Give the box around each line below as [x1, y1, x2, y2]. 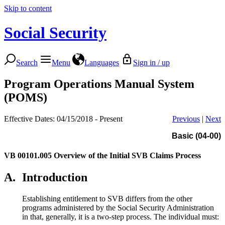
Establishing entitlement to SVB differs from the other [22, 194, 192, 203]
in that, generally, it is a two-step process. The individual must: [22, 212, 219, 221]
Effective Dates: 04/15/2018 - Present [4, 114, 123, 123]
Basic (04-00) [172, 131, 221, 140]
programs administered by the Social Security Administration [22, 203, 214, 212]
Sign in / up [133, 58, 170, 67]
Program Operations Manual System [4, 77, 194, 90]
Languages [84, 58, 119, 67]
